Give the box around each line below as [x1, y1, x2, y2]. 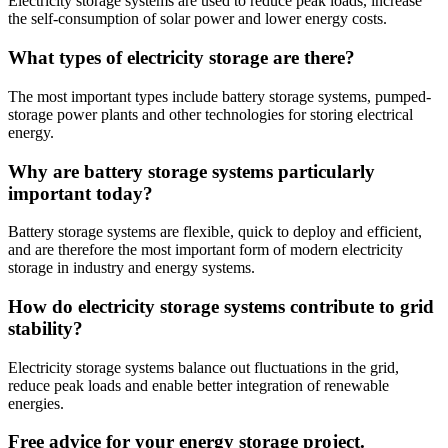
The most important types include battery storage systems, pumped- [8, 87, 431, 105]
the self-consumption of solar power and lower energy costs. [8, 10, 387, 28]
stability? [8, 317, 83, 339]
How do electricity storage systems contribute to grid [8, 295, 434, 317]
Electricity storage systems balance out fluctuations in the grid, [8, 358, 399, 376]
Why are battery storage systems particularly [8, 160, 375, 182]
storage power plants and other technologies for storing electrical [8, 105, 413, 123]
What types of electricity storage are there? [8, 47, 355, 69]
